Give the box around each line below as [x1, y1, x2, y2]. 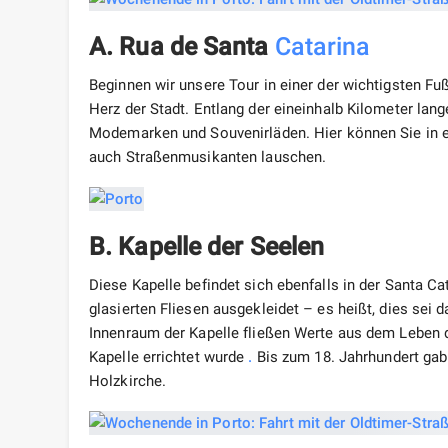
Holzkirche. [89, 372, 167, 391]
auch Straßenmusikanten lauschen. [89, 148, 327, 167]
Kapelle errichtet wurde [89, 348, 249, 367]
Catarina [274, 32, 371, 62]
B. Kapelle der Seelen [89, 232, 325, 262]
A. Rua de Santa [89, 32, 275, 62]
